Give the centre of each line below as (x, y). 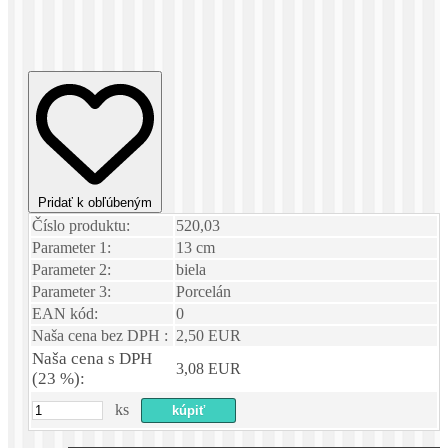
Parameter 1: (71, 248)
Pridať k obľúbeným (95, 203)
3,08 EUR (208, 369)
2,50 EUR (208, 336)
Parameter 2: (71, 270)
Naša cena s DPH (92, 359)
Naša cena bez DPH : (100, 336)
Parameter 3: (71, 292)
